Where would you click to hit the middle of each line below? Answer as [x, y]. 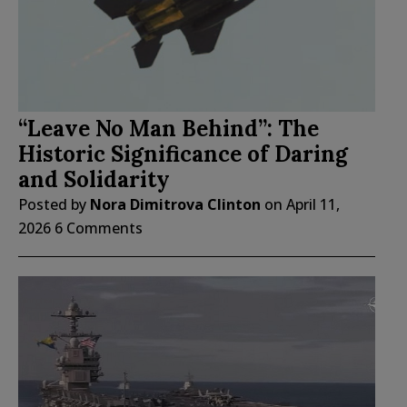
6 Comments [99, 228]
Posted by [54, 205]
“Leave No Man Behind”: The [169, 129]
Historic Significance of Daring [183, 154]
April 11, [313, 205]
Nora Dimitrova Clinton [175, 205]
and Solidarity [94, 180]
